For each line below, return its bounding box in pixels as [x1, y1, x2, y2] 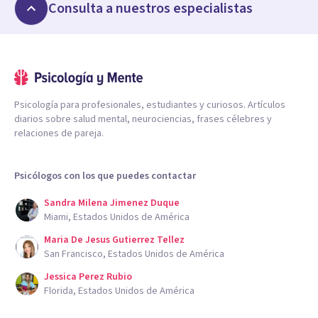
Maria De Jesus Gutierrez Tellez [44, 233, 185, 248]
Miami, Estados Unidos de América [44, 210, 190, 225]
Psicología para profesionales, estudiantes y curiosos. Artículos [14, 98, 285, 113]
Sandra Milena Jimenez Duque [44, 196, 180, 211]
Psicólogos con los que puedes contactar [14, 169, 196, 184]
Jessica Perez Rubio [44, 270, 132, 285]
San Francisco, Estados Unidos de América [44, 247, 224, 262]
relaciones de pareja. [14, 126, 104, 141]
